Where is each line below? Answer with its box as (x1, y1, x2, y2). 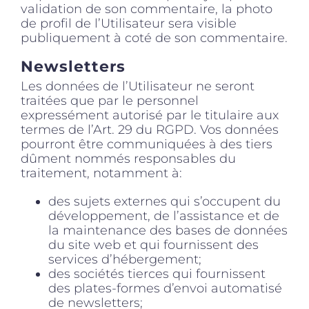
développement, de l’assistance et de (48, 208, 279, 223)
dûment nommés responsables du (21, 150, 236, 166)
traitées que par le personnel (21, 92, 199, 108)
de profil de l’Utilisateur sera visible (21, 16, 237, 32)
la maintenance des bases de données (48, 222, 288, 238)
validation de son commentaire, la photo (21, 1, 272, 17)
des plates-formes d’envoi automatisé (48, 280, 282, 296)
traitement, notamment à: (21, 165, 182, 181)
